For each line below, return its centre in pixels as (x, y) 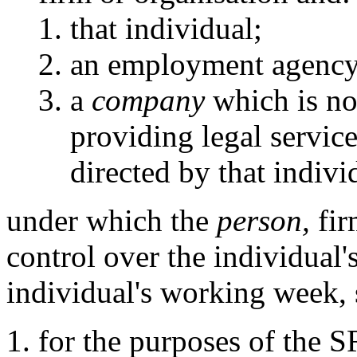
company (148, 100)
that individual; (166, 28)
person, (263, 220)
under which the (112, 220)
